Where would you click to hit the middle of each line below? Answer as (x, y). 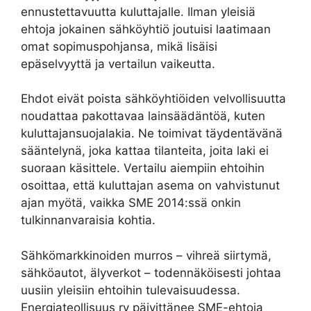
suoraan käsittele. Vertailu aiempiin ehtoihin (143, 168)
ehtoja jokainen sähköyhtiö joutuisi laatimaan (146, 29)
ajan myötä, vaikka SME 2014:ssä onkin (131, 203)
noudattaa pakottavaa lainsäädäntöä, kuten (143, 116)
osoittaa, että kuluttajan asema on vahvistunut (150, 185)
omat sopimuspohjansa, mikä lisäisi (119, 46)
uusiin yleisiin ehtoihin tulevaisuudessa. (131, 290)
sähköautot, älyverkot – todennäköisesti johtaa (151, 272)
